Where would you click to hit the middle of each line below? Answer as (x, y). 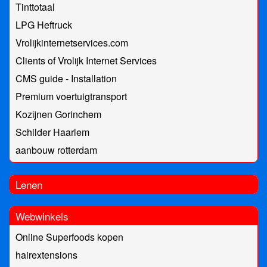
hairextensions (46, 255)
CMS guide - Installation (66, 79)
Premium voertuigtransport (71, 97)
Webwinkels (42, 216)
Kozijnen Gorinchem (58, 114)
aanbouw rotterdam (56, 150)
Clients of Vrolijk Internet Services (86, 61)
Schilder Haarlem (52, 132)
